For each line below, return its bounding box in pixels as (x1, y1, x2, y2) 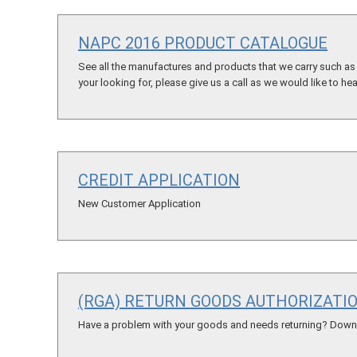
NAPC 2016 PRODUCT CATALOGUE (78, 33, 328, 53)
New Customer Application (78, 197, 201, 210)
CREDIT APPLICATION (78, 170, 240, 190)
